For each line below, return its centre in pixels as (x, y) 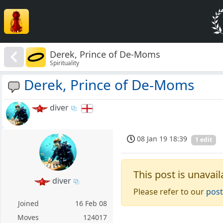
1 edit (204, 140)
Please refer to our (170, 191)
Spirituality (65, 63)
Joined (28, 204)
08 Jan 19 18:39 (162, 139)
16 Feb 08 (91, 204)
